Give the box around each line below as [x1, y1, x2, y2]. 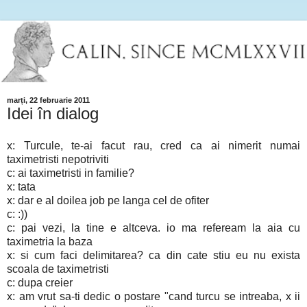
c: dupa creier [7, 277, 73, 289]
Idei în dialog [7, 103, 99, 123]
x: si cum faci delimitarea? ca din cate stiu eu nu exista [7, 249, 300, 262]
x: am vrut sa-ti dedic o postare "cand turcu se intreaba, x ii [7, 291, 300, 303]
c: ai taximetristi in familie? [7, 167, 134, 180]
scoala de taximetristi [7, 263, 109, 275]
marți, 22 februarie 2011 [7, 95, 90, 104]
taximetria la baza [7, 236, 93, 248]
